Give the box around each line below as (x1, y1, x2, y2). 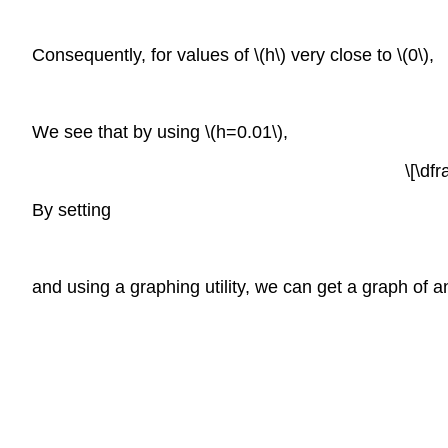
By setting (32, 199, 111, 220)
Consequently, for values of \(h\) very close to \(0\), (32, 44, 434, 65)
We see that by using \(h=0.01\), (32, 122, 288, 143)
